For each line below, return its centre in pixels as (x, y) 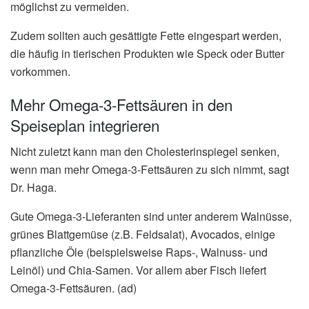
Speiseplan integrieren (85, 124)
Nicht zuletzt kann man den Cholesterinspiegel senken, (145, 151)
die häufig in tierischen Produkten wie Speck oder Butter (147, 54)
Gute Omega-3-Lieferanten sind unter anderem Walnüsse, (151, 216)
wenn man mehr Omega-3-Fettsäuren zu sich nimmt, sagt (150, 169)
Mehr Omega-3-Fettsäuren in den (121, 104)
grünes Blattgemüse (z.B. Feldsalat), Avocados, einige (143, 234)
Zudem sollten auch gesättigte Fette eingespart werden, (146, 36)
